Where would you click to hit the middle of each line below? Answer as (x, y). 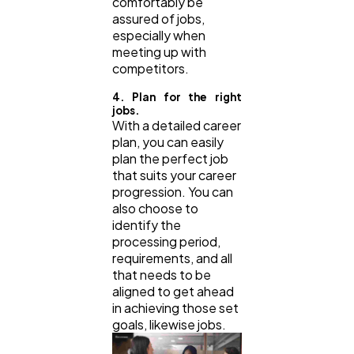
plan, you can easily (168, 142)
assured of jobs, (158, 19)
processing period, (166, 242)
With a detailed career (177, 126)
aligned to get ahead (173, 292)
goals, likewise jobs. (170, 325)
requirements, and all (172, 258)
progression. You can (173, 192)
